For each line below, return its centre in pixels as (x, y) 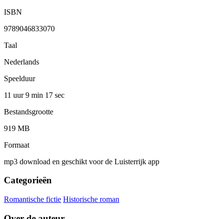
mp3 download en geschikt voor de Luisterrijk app (82, 161)
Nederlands (22, 62)
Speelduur (20, 78)
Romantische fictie (33, 199)
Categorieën (28, 180)
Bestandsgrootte (29, 111)
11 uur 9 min (24, 95)
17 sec (55, 95)
